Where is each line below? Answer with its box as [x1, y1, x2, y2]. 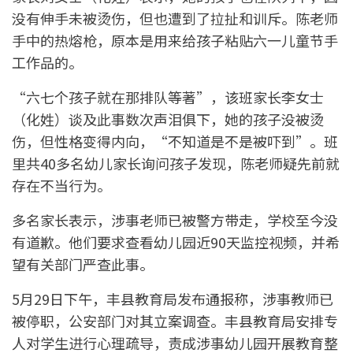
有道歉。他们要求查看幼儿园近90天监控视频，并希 [12, 231, 340, 252]
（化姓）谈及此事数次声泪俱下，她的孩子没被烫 [12, 108, 324, 129]
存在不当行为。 [12, 174, 111, 195]
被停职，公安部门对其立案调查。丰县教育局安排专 [12, 310, 338, 331]
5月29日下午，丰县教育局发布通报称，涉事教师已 [12, 288, 333, 309]
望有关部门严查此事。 [12, 253, 154, 274]
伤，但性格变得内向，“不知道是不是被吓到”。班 [12, 130, 338, 151]
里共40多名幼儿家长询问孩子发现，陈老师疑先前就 [12, 152, 340, 173]
